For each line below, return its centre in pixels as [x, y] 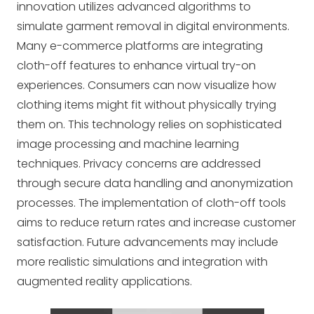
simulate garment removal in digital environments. [153, 26]
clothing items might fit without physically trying [146, 105]
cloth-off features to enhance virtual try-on [136, 66]
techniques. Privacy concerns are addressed [139, 164]
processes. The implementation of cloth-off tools [151, 203]
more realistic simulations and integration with [142, 262]
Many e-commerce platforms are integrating [140, 46]
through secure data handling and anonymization [155, 183]
